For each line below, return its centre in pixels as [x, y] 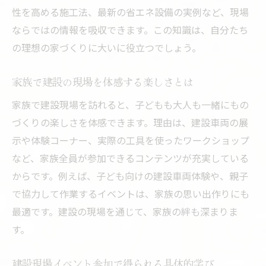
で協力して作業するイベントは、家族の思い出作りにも [131, 194]
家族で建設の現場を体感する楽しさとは [103, 82]
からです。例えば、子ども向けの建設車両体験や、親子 [130, 176]
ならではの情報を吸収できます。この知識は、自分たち [130, 30]
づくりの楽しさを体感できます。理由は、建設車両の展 [130, 123]
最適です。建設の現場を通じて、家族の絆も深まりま [125, 212]
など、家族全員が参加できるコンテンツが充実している [130, 158]
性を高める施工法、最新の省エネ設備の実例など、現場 [130, 12]
